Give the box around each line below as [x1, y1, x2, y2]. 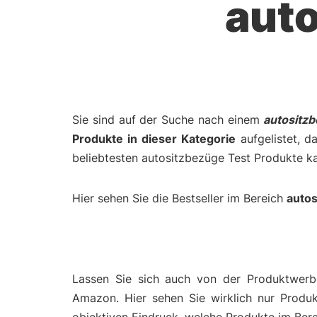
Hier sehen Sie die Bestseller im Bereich [72, 191, 287, 205]
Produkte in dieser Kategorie [72, 132, 236, 146]
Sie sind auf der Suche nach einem [72, 113, 264, 127]
